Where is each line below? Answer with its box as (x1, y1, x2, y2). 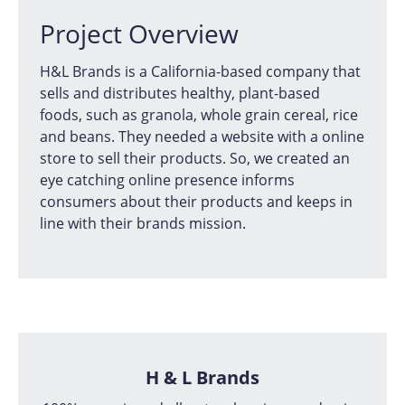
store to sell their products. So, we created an (39, 148, 350, 169)
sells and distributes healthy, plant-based (39, 83, 320, 104)
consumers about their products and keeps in (39, 192, 353, 212)
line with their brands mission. (39, 213, 246, 234)
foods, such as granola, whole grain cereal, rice (39, 105, 358, 126)
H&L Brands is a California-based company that (39, 61, 361, 82)
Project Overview (39, 15, 239, 51)
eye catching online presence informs (39, 170, 295, 191)
